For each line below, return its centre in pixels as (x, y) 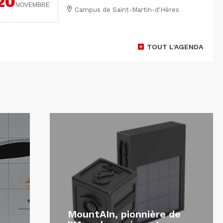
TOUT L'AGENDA (175, 47)
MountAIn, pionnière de (124, 214)
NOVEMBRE (32, 5)
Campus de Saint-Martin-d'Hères (127, 9)
